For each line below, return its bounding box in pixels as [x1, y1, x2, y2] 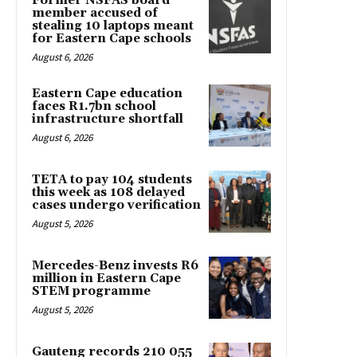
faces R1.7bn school [32, 98, 156, 114]
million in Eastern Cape [32, 270, 181, 286]
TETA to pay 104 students [32, 171, 192, 187]
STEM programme [32, 283, 151, 299]
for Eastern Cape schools [32, 30, 191, 46]
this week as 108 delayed [32, 184, 185, 200]
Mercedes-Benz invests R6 [32, 257, 198, 273]
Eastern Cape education [32, 85, 182, 101]
